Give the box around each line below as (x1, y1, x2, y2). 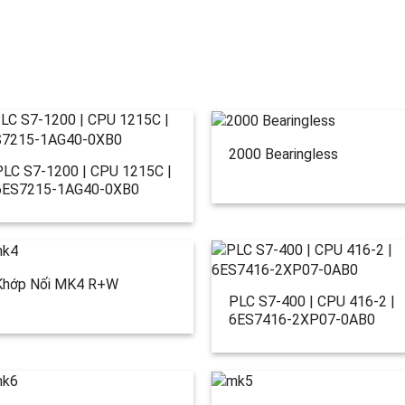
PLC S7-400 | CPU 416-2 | (228, 293, 395, 311)
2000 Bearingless (228, 145, 338, 163)
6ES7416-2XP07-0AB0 (228, 311, 375, 329)
